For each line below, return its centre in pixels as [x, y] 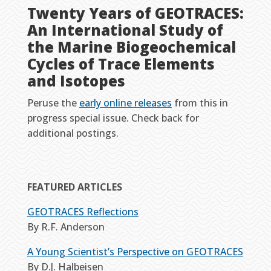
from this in [200, 103]
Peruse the [53, 103]
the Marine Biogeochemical [131, 47]
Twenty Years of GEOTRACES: [135, 13]
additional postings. [73, 133]
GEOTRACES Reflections [83, 212]
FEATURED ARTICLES [74, 187]
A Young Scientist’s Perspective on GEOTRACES [135, 252]
